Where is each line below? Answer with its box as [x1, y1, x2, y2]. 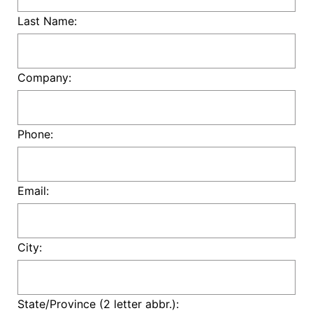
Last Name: [17, 14, 77, 28]
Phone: [17, 127, 53, 141]
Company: [17, 71, 71, 85]
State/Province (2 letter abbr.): [17, 297, 179, 311]
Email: [17, 184, 49, 198]
